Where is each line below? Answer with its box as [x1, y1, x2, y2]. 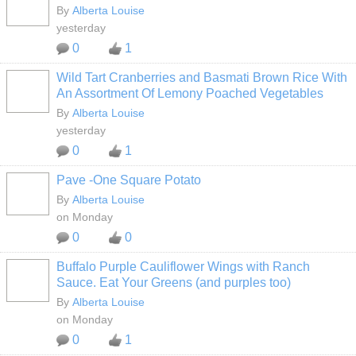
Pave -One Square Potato [56, 173, 201, 187]
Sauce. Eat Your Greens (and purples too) [56, 276, 291, 289]
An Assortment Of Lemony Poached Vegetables [56, 87, 323, 100]
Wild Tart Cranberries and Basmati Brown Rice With [56, 71, 347, 84]
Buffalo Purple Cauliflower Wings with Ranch [56, 260, 310, 273]
